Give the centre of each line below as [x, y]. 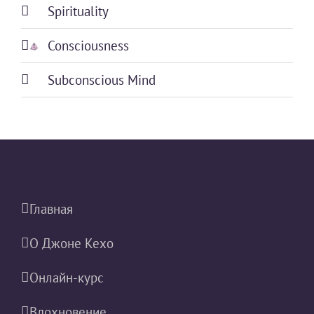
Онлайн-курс [67, 277]
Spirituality [78, 11]
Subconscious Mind [102, 80]
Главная [51, 209]
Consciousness [88, 45]
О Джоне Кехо [71, 243]
